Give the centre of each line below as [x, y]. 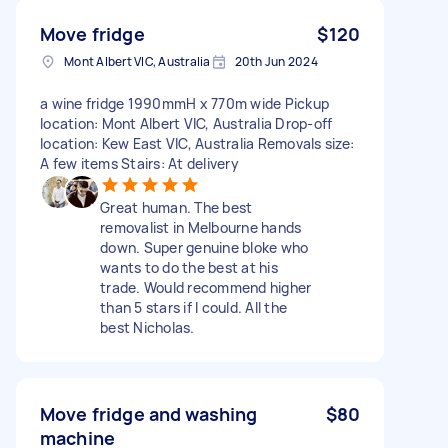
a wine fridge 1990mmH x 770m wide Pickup [184, 103]
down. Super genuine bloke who [204, 247]
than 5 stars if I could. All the [193, 307]
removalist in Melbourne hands [201, 227]
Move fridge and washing [149, 413]
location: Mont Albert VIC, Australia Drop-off [186, 123]
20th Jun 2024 [276, 61]
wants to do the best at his [189, 267]
